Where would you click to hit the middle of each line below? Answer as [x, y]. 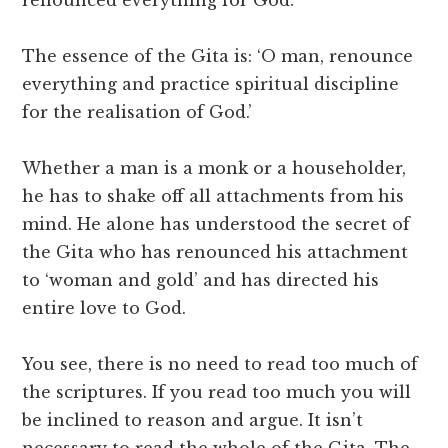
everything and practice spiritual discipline [211, 84]
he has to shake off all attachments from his [213, 196]
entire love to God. [104, 308]
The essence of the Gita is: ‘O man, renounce [218, 56]
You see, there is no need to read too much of [220, 364]
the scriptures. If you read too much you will [217, 392]
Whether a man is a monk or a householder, [214, 168]
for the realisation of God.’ [137, 112]
